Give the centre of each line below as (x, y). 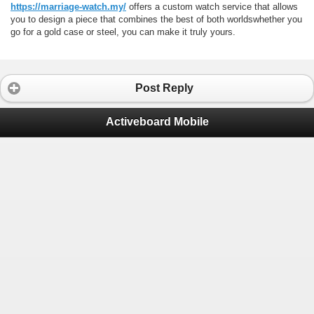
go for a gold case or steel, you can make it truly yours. (123, 32)
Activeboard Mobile (157, 121)
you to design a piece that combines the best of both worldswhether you (156, 19)
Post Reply (164, 88)
